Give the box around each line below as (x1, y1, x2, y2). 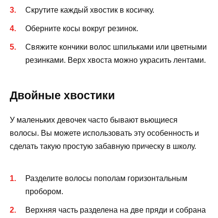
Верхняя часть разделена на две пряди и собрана (25, 205, 206, 214)
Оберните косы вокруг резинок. (25, 24, 138, 33)
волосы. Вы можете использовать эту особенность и (10, 129, 199, 138)
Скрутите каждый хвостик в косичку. (25, 5, 154, 14)
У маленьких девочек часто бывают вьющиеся (10, 116, 178, 125)
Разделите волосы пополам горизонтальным (25, 174, 187, 182)
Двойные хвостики (10, 89, 115, 102)
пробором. (25, 187, 63, 196)
